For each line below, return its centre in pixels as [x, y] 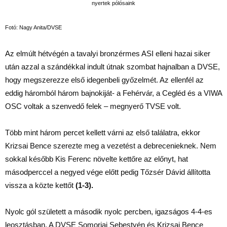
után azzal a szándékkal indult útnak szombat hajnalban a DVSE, [112, 67]
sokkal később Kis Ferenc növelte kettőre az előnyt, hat [97, 159]
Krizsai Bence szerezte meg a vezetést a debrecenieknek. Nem [111, 146]
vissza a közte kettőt [39, 185]
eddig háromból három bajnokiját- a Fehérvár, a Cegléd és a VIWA [113, 93]
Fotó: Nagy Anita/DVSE [33, 27]
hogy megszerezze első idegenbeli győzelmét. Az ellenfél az [104, 80]
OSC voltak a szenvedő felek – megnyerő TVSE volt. [93, 106]
